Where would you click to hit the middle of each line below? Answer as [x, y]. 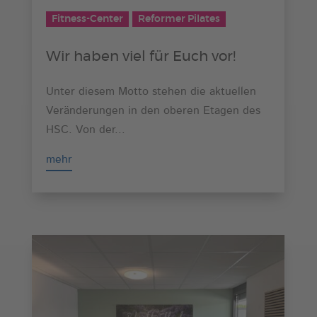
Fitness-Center [87, 19]
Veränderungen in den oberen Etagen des [153, 111]
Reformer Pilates [179, 19]
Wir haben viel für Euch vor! [140, 57]
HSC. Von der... [85, 131]
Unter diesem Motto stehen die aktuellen [151, 92]
